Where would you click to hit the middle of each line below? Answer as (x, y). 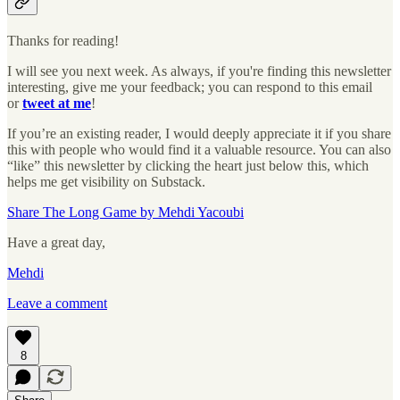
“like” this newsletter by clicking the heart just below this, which (188, 166)
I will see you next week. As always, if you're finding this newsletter (199, 71)
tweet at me (57, 103)
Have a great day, (56, 242)
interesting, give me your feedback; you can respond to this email (190, 87)
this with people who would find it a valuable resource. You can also (199, 150)
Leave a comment (57, 303)
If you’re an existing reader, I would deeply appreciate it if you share (199, 133)
